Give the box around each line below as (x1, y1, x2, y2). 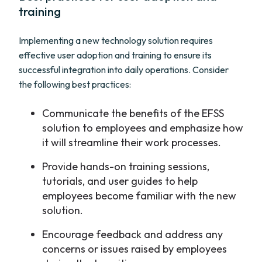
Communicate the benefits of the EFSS (42, 106, 224, 120)
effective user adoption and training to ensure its (19, 49, 212, 61)
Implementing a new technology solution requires (19, 35, 213, 46)
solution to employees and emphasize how (42, 121, 243, 135)
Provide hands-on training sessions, (42, 160, 209, 173)
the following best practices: (19, 78, 131, 90)
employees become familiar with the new (42, 189, 236, 202)
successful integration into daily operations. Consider (19, 64, 229, 75)
